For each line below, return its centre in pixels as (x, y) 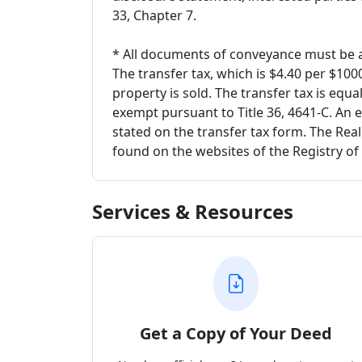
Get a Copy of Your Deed (236, 333)
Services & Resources (193, 211)
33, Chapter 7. (154, 15)
